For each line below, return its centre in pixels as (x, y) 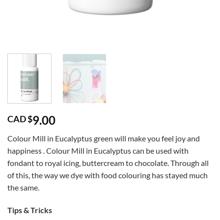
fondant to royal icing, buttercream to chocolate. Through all (108, 163)
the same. (23, 188)
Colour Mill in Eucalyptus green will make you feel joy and (104, 138)
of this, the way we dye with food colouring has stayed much (108, 175)
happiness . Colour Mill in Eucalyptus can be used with (98, 151)
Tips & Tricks (30, 210)
